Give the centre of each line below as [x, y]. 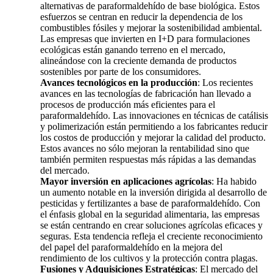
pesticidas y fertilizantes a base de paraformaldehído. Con [150, 204]
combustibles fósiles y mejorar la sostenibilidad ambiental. [151, 28]
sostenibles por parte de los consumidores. [121, 72]
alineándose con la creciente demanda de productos [138, 61]
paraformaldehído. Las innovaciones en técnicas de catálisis [154, 116]
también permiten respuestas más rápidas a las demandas [148, 160]
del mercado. [65, 171]
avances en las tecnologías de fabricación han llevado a [146, 94]
